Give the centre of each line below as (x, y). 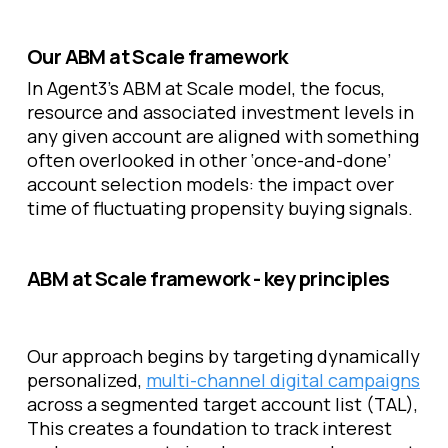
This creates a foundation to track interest (209, 428)
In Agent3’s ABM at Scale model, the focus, (206, 88)
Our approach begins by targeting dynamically (223, 356)
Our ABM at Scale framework (157, 57)
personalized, (86, 380)
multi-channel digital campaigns (283, 380)
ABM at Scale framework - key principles (208, 279)
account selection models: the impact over (210, 184)
